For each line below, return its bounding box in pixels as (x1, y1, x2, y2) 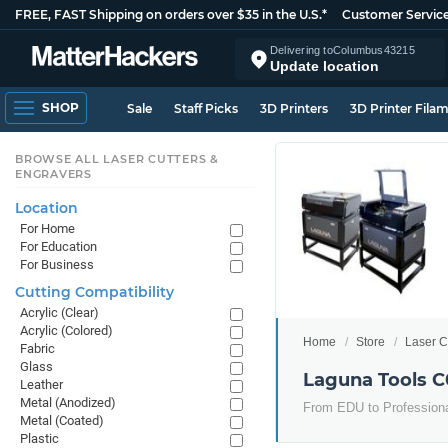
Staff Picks (174, 101, 238, 116)
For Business (20, 257, 94, 272)
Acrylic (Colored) (20, 323, 113, 338)
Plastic (20, 431, 59, 446)
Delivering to (270, 43, 333, 56)
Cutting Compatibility (15, 283, 174, 301)
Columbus (332, 43, 384, 56)
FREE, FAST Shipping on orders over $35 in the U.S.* (15, 7, 327, 22)
